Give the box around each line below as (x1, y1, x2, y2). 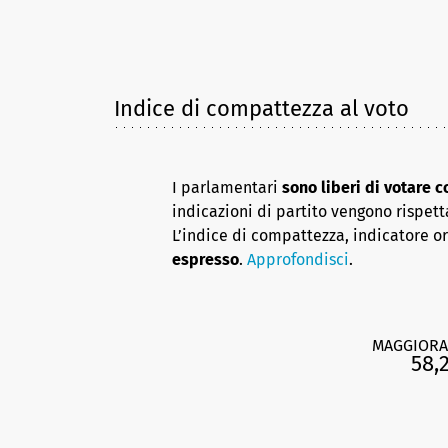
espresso (172, 250, 239, 269)
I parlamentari (172, 178, 282, 197)
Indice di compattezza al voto (114, 95, 409, 122)
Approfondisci (247, 250, 349, 269)
